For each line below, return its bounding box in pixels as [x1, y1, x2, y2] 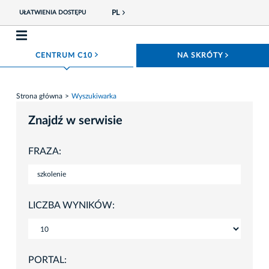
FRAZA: [28, 146, 61, 156]
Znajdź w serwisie [28, 114, 122, 127]
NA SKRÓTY [177, 52, 225, 59]
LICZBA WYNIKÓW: [28, 200, 115, 210]
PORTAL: [28, 255, 67, 265]
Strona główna [16, 92, 62, 100]
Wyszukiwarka [71, 92, 116, 100]
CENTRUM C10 [35, 51, 95, 59]
